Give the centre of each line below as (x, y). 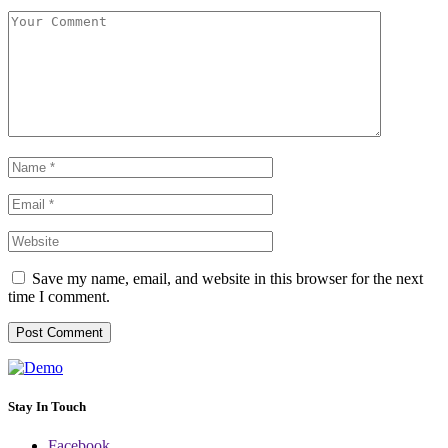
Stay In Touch (47, 406)
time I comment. (59, 296)
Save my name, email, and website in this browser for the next (227, 278)
